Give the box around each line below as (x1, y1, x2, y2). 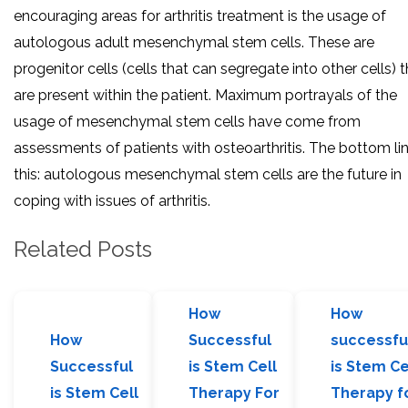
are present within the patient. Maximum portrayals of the (14, 86, 397, 104)
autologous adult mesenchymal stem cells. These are (14, 33, 374, 51)
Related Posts (14, 235, 152, 262)
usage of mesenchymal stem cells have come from (14, 112, 361, 130)
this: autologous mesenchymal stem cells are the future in (14, 165, 402, 183)
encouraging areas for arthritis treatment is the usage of (14, 6, 386, 25)
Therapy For (189, 384, 280, 403)
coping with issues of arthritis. (14, 191, 210, 209)
